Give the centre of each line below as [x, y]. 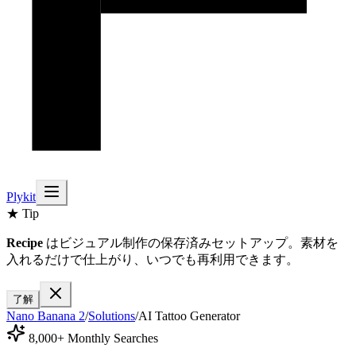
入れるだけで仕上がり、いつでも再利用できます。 [153, 259]
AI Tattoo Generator [189, 316]
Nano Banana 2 [46, 316]
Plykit [21, 197]
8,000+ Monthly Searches [92, 338]
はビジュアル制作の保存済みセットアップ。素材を [191, 243]
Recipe [25, 243]
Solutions [112, 316]
